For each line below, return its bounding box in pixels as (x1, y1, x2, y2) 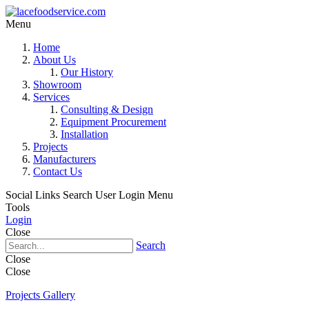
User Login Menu (95, 189, 173, 201)
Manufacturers (33, 153, 96, 165)
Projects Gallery (6, 289, 75, 301)
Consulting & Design (61, 103, 153, 115)
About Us (33, 54, 76, 66)
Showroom (33, 79, 81, 90)
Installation (61, 128, 108, 140)
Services (33, 91, 70, 103)
